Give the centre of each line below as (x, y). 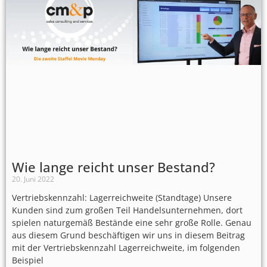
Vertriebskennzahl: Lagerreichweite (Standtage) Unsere (122, 198)
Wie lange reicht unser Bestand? (114, 167)
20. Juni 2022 (33, 179)
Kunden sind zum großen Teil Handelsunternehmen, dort (127, 210)
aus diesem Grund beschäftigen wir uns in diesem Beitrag (128, 235)
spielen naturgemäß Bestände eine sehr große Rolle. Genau (132, 223)
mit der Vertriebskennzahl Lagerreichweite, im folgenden (126, 248)
